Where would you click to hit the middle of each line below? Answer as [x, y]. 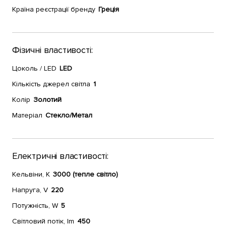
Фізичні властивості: [52, 50]
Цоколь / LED [34, 68]
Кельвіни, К [31, 174]
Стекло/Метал [69, 115]
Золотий [47, 100]
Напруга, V [30, 190]
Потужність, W [35, 206]
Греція [109, 9]
